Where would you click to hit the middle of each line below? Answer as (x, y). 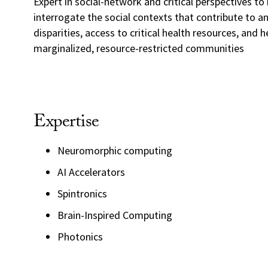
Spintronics (82, 193)
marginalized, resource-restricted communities (139, 48)
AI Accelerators (91, 172)
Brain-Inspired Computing (115, 215)
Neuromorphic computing (115, 150)
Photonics (80, 236)
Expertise (66, 123)
